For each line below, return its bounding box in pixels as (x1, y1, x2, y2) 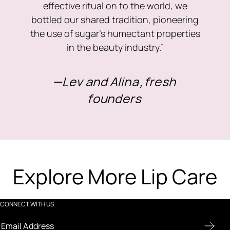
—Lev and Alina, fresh (53, 73, 177, 90)
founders (88, 90, 142, 107)
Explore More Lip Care (13, 162, 217, 190)
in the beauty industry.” (66, 41, 164, 53)
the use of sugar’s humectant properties (30, 27, 200, 40)
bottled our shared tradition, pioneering (31, 13, 199, 26)
